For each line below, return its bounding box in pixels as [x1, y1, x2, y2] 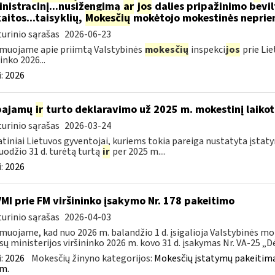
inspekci [188, 43, 225, 56]
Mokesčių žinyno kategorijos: [31, 252, 154, 265]
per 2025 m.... [110, 145, 166, 158]
